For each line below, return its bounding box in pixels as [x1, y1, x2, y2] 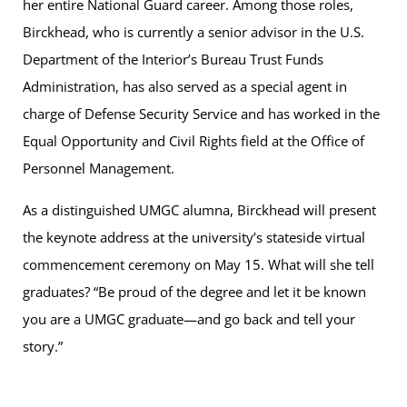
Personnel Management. [23, 158, 174, 177]
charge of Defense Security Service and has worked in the [23, 104, 380, 123]
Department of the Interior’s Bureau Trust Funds [23, 49, 323, 68]
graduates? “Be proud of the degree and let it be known [23, 282, 366, 301]
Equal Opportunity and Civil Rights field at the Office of [23, 131, 364, 150]
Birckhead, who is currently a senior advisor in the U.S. [23, 22, 364, 41]
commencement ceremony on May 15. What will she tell [23, 254, 374, 273]
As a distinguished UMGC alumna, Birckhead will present [23, 200, 376, 219]
